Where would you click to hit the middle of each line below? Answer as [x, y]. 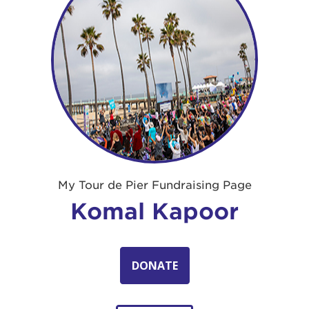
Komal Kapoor [154, 211]
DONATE [154, 266]
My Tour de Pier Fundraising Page [154, 185]
